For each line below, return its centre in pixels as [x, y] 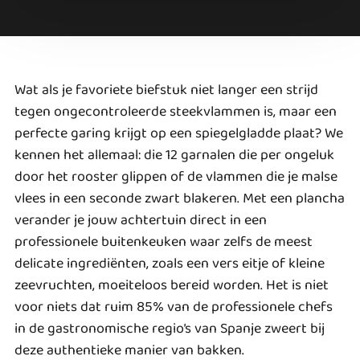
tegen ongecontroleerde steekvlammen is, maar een [176, 111]
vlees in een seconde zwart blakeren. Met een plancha [180, 198]
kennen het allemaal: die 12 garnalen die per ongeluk [174, 155]
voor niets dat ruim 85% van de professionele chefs [174, 307]
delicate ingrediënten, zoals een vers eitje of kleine [170, 263]
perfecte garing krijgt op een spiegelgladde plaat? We [179, 133]
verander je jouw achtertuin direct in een [141, 220]
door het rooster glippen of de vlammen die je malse [176, 176]
